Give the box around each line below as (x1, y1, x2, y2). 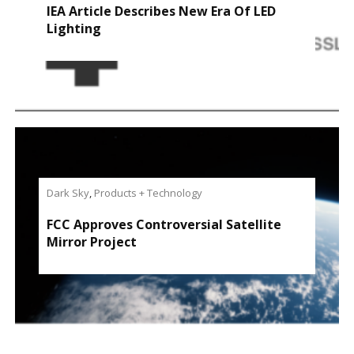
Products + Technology (93, 185, 202, 200)
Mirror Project (46, 232, 137, 250)
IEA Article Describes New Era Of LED (46, 2, 276, 20)
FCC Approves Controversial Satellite (46, 215, 281, 233)
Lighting (46, 19, 101, 37)
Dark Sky (46, 185, 89, 200)
